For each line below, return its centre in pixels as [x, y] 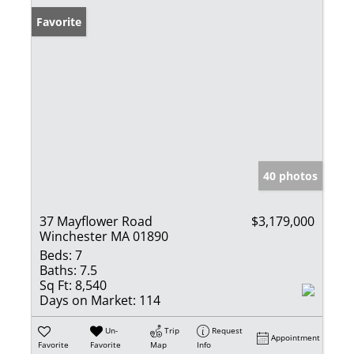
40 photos [290, 175]
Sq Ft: [56, 285]
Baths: [58, 270]
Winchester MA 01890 [104, 236]
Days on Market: [88, 300]
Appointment [296, 337]
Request [228, 330]
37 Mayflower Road [96, 221]
